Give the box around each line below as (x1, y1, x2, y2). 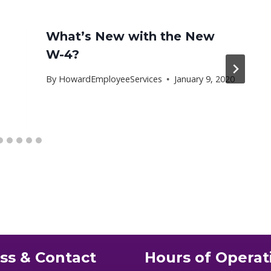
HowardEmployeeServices (58, 73, 162, 85)
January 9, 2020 (174, 73, 235, 85)
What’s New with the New (46, 29, 215, 44)
